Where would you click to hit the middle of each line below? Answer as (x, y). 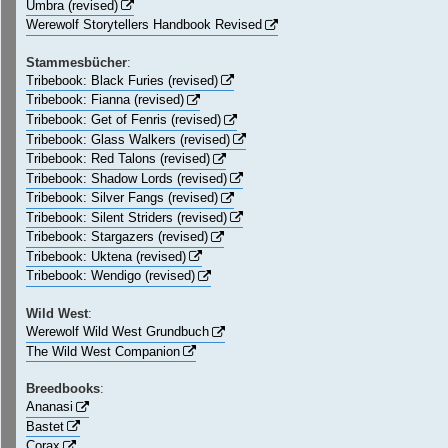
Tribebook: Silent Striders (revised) (126, 217)
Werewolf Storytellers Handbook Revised (144, 25)
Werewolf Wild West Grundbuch (117, 332)
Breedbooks (63, 389)
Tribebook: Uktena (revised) (106, 256)
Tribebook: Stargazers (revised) (117, 237)
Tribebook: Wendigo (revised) (110, 276)
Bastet (45, 426)
